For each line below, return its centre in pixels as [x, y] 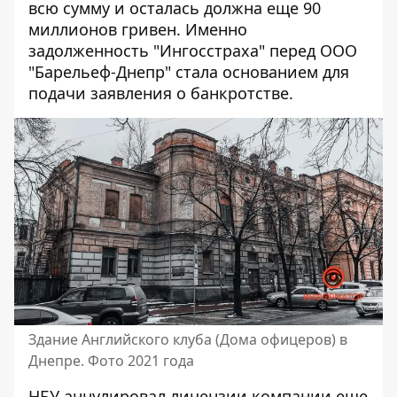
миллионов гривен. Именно [138, 29]
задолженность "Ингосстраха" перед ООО [193, 51]
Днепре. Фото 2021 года [111, 361]
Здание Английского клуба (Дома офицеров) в [188, 339]
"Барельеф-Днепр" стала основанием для [189, 72]
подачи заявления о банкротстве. [161, 93]
